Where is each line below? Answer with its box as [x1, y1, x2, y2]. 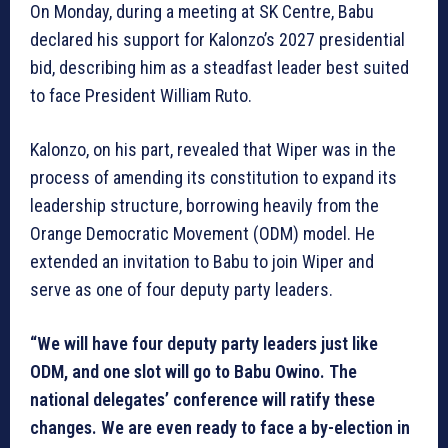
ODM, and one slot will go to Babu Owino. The [30, 361, 357, 383]
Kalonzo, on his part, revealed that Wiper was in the [30, 139, 396, 161]
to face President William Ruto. [30, 85, 252, 107]
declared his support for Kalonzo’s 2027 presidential [30, 29, 405, 51]
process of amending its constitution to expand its [30, 167, 397, 189]
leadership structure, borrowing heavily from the [30, 195, 379, 217]
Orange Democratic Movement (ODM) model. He [30, 223, 375, 245]
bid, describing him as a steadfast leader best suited [30, 57, 409, 79]
